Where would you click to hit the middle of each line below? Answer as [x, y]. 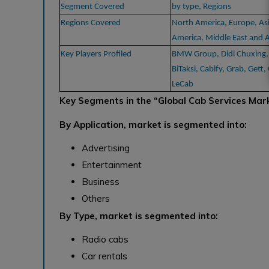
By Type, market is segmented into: [139, 216]
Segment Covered [92, 7]
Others [96, 198]
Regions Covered [91, 23]
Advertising [106, 148]
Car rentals [105, 256]
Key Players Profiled [96, 54]
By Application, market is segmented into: [153, 124]
